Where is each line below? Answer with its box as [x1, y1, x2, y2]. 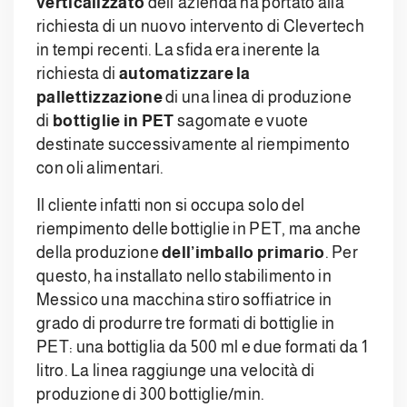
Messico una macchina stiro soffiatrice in [36, 291, 333, 310]
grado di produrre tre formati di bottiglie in [36, 314, 335, 333]
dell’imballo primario [162, 243, 325, 263]
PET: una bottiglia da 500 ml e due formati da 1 [36, 338, 368, 357]
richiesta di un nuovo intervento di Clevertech [36, 17, 364, 36]
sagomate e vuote [177, 112, 308, 131]
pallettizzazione [36, 88, 163, 107]
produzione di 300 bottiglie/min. [36, 385, 265, 404]
